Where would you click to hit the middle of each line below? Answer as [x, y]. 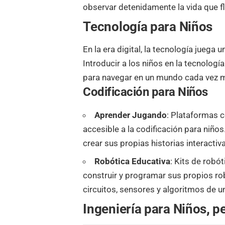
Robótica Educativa [133, 161]
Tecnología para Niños [148, 26]
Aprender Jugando [131, 115]
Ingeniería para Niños [145, 209]
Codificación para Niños [145, 92]
